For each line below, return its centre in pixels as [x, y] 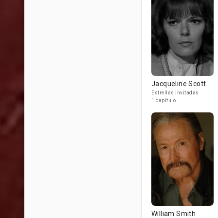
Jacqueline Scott [179, 84]
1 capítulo [163, 100]
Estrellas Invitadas [175, 93]
